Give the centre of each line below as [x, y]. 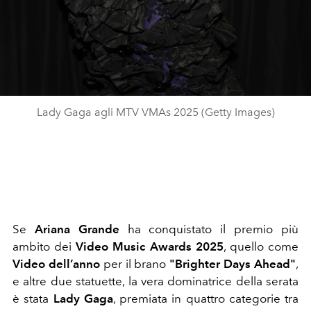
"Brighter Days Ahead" [233, 263]
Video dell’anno [56, 263]
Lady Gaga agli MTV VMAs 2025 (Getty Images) [155, 112]
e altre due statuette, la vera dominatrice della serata [155, 281]
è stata [33, 298]
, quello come [261, 246]
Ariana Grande [77, 229]
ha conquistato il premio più [209, 229]
